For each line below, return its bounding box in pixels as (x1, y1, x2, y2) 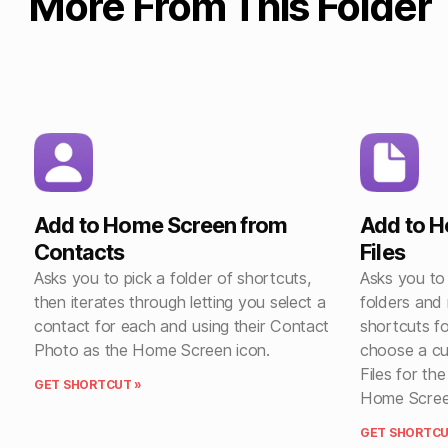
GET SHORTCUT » (34, 377, 143, 393)
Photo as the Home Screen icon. (34, 340, 270, 361)
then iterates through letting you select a (34, 292, 326, 313)
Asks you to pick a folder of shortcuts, (34, 268, 312, 289)
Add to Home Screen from (34, 212, 288, 239)
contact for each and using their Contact (34, 316, 330, 337)
